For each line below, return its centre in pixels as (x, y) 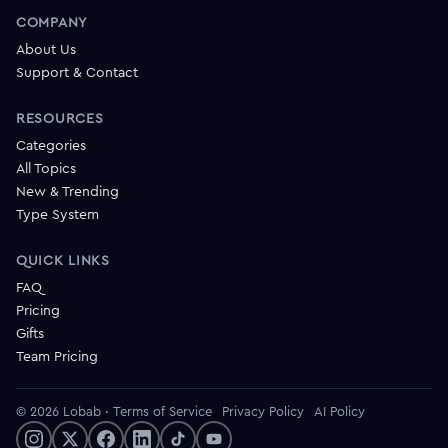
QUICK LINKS (63, 259)
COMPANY (52, 21)
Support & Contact (77, 71)
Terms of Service (162, 410)
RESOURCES (60, 117)
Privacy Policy (263, 410)
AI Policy (339, 410)
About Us (46, 48)
